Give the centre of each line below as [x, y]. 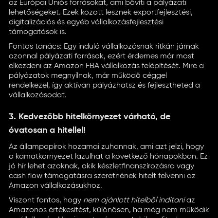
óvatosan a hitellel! [47, 130]
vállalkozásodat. [38, 95]
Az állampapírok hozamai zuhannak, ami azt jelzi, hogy [106, 147]
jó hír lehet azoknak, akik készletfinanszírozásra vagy [101, 166]
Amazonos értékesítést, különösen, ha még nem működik [109, 210]
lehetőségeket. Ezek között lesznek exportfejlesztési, [101, 13]
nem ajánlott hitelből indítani [134, 200]
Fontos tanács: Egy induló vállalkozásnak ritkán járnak [104, 47]
